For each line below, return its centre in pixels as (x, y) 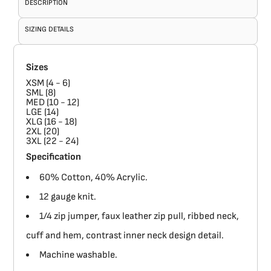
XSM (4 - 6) (48, 83)
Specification (54, 157)
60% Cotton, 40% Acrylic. (94, 178)
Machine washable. (79, 255)
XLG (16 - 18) (52, 122)
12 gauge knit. (68, 197)
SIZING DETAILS (50, 30)
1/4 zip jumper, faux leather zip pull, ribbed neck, (139, 217)
